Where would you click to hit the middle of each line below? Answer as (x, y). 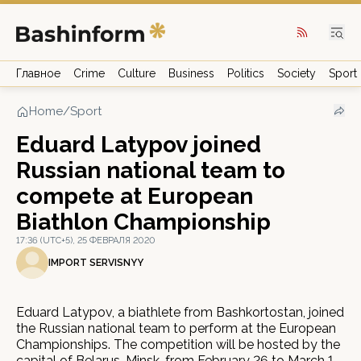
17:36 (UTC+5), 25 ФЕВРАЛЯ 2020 (86, 241)
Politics (246, 73)
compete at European (135, 196)
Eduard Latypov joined (139, 145)
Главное (38, 73)
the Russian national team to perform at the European (176, 328)
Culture (137, 73)
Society (297, 73)
